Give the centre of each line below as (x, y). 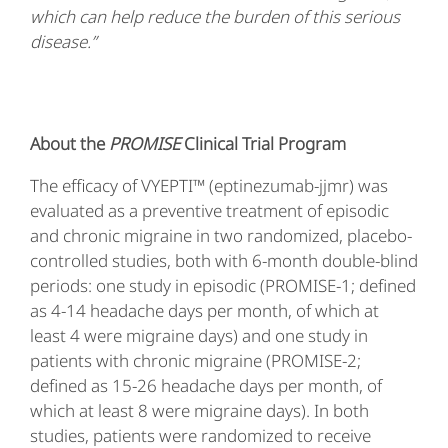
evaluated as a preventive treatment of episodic (209, 210)
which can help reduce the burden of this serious (215, 16)
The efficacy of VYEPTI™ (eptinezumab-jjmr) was (209, 185)
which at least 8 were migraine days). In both (199, 410)
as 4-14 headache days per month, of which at (204, 310)
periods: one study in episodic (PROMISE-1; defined (223, 285)
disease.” (67, 41)
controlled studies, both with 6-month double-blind (224, 260)
